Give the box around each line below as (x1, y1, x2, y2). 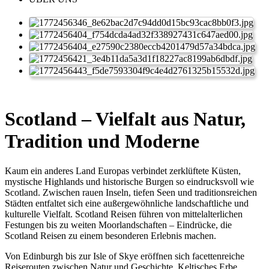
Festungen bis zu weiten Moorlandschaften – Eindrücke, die (5, 219, 232, 230)
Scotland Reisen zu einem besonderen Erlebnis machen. (5, 230, 216, 241)
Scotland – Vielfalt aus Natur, (5, 108, 246, 130)
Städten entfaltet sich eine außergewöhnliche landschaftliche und (5, 198, 249, 208)
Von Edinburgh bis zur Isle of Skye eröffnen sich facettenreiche (5, 250, 244, 261)
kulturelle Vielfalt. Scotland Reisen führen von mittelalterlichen (5, 208, 243, 219)
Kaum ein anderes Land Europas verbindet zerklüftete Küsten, (5, 165, 241, 176)
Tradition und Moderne (5, 130, 199, 153)
